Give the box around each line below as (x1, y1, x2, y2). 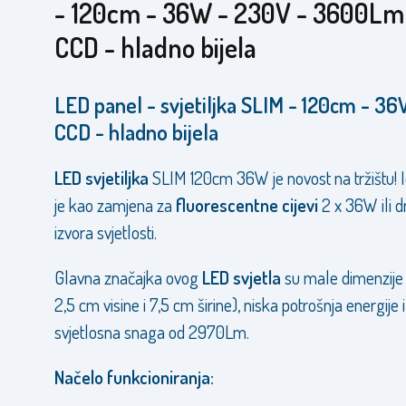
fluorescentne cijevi (176, 193, 318, 217)
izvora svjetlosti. (54, 220, 157, 244)
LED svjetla (202, 266, 281, 289)
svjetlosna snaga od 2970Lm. (54, 320, 249, 343)
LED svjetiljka (54, 166, 149, 189)
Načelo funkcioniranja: (54, 365, 214, 389)
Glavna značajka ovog (54, 266, 202, 289)
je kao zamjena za (54, 193, 176, 217)
